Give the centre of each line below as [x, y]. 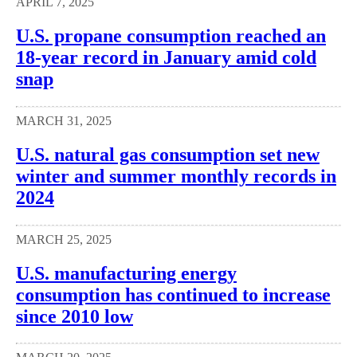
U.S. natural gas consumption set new [168, 154]
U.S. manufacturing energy [126, 273]
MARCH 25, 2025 [64, 239]
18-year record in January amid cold [166, 57]
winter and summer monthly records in [176, 176]
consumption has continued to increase [173, 294]
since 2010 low [75, 316]
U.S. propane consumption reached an [171, 35]
